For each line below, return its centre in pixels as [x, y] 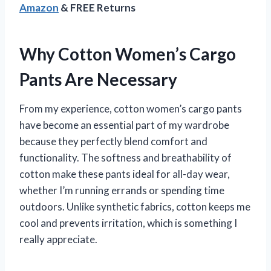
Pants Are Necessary [98, 80]
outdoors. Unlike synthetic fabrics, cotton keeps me [135, 207]
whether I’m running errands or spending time [122, 191]
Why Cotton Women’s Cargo [128, 54]
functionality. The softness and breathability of [126, 158]
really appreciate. [58, 240]
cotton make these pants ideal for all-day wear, [125, 174]
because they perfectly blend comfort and [113, 142]
